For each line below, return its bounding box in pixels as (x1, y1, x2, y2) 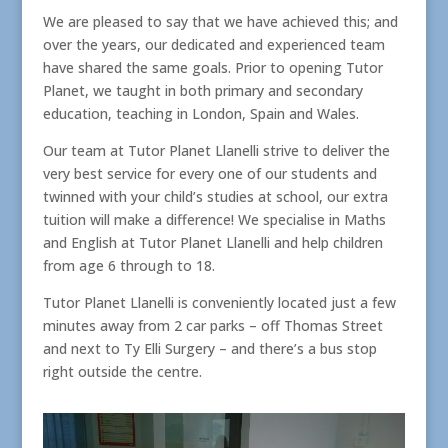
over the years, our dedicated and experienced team (42, 35, 385, 55)
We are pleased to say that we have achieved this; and (42, 12, 398, 32)
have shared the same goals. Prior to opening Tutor (42, 58, 383, 78)
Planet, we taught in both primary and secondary (42, 81, 363, 101)
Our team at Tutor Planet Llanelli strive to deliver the (42, 141, 390, 161)
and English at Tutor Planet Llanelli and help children (42, 233, 383, 253)
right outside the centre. (42, 362, 202, 382)
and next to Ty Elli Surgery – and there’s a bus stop (42, 339, 377, 359)
